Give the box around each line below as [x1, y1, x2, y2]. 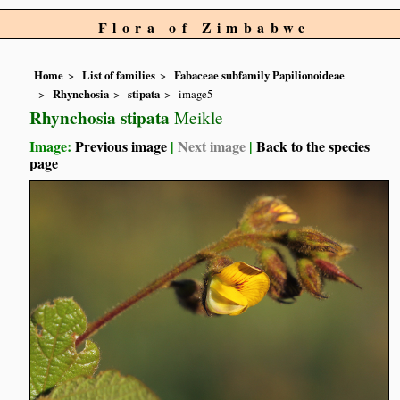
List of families [82, 67, 156, 84]
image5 [179, 85, 213, 102]
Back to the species [256, 135, 371, 156]
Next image [178, 135, 246, 156]
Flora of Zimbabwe [98, 17, 311, 37]
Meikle [170, 105, 224, 129]
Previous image [75, 135, 168, 156]
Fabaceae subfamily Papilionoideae [174, 67, 346, 84]
